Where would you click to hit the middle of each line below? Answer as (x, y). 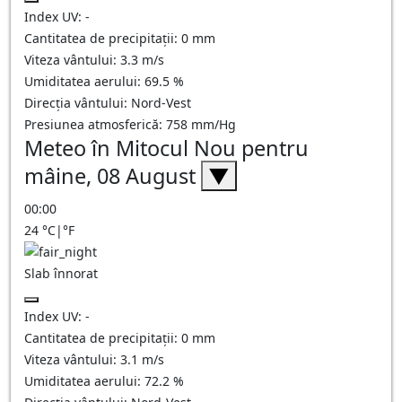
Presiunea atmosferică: (95, 124)
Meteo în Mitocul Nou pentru (166, 148)
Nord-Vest (161, 103)
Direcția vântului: (78, 103)
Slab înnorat (61, 273)
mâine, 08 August (113, 176)
